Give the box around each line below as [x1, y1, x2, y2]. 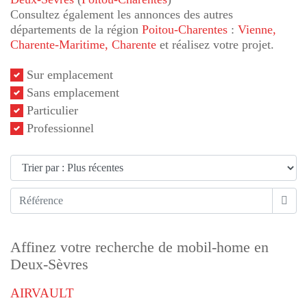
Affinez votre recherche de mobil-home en [10, 238, 269, 256]
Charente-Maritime [10, 38, 105, 51]
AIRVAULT [10, 286, 74, 300]
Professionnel [27, 121, 94, 135]
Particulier [27, 103, 78, 117]
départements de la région [10, 23, 142, 36]
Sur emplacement [27, 68, 113, 82]
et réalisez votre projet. [156, 38, 274, 51]
